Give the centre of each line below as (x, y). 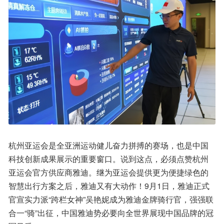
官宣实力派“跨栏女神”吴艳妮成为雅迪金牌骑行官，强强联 (111, 199)
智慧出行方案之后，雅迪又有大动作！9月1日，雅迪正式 (109, 186)
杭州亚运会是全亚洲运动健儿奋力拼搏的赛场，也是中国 (108, 145)
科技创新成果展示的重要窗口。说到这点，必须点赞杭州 (108, 159)
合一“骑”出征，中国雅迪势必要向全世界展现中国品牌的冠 (111, 213)
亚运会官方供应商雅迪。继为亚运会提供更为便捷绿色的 (108, 172)
